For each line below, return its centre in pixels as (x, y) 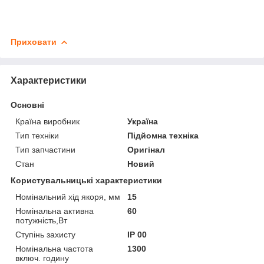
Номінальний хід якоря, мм (68, 197)
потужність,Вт (41, 220)
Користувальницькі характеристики (86, 180)
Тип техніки (37, 135)
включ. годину (42, 258)
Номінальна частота (54, 248)
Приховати (34, 42)
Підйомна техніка (163, 135)
